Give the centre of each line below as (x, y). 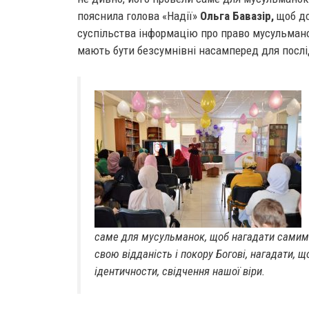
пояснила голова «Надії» (139, 16)
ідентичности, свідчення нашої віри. (180, 271)
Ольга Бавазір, (237, 16)
